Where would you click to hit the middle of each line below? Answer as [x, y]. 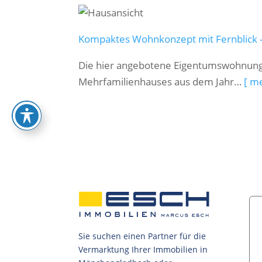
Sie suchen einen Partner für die [142, 236]
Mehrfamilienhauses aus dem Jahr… [161, 82]
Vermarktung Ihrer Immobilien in [143, 249]
